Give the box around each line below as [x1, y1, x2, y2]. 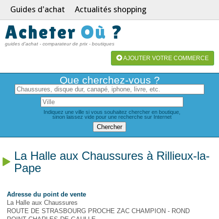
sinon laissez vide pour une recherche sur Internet [52, 114, 172, 120]
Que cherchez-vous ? [59, 74, 160, 86]
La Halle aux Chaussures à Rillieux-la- [14, 149, 210, 162]
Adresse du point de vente [6, 191, 86, 198]
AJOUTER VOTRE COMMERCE [122, 55, 209, 62]
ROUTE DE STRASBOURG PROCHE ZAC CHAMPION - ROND [6, 207, 190, 215]
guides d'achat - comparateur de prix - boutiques [5, 41, 114, 46]
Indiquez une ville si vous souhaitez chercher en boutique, [44, 109, 180, 115]
